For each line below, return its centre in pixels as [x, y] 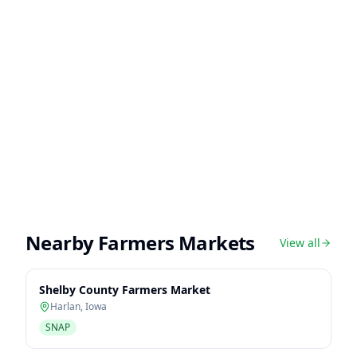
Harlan [65, 306]
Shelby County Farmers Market [125, 290]
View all [300, 243]
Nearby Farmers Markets [140, 243]
